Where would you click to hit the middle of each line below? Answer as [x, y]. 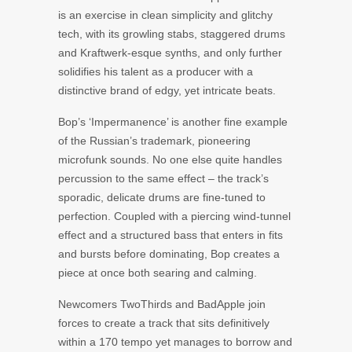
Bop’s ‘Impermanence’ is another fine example [173, 121]
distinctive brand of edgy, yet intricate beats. [167, 90]
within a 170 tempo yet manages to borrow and [175, 341]
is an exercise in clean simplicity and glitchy [165, 15]
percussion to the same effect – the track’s [163, 178]
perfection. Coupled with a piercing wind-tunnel [174, 216]
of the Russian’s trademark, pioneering [154, 140]
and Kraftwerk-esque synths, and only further [170, 52]
